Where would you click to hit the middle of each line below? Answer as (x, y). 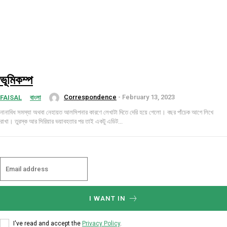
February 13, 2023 (148, 97)
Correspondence (90, 97)
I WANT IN (107, 199)
